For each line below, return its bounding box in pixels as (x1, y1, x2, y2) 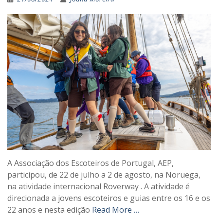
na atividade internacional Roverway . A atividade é (7, 181, 190, 192)
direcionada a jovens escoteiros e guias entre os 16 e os (7, 192, 210, 203)
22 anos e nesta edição (7, 204, 92, 215)
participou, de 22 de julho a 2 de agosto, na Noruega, (7, 169, 200, 180)
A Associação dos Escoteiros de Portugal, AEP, (7, 157, 174, 168)
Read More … (92, 204, 139, 215)
